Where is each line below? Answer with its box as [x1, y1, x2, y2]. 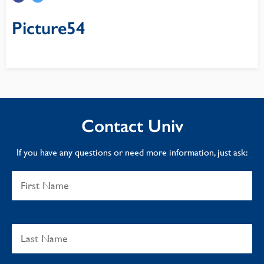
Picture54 [12, 18, 85, 39]
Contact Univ [81, 115, 183, 137]
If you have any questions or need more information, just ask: [16, 147, 248, 158]
